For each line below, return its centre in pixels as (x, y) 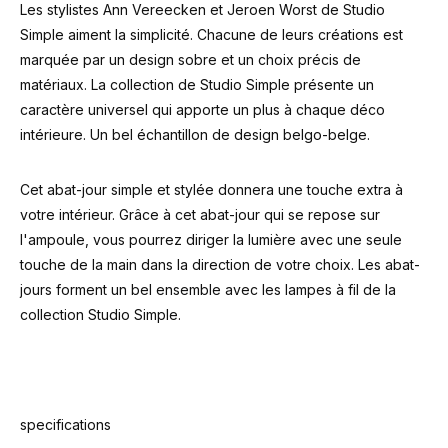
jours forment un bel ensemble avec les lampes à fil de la (208, 289)
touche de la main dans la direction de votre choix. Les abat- (220, 264)
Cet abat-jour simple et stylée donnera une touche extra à (211, 189)
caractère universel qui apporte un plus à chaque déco (202, 109)
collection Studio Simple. (100, 314)
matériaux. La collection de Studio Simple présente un (197, 84)
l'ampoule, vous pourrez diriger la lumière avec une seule (211, 239)
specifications (65, 424)
